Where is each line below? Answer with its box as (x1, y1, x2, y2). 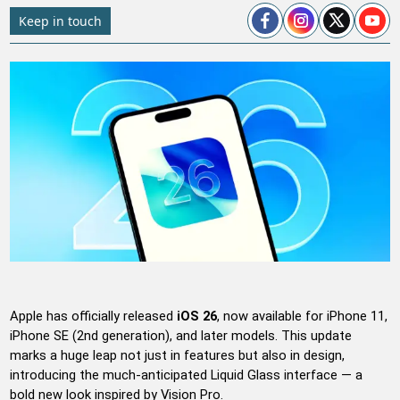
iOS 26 (177, 307, 218, 324)
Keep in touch (19, 12, 103, 29)
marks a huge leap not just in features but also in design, (10, 346, 346, 363)
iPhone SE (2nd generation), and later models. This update (10, 327, 353, 344)
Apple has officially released (10, 307, 178, 324)
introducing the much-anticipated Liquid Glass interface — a (10, 366, 363, 383)
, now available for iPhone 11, (217, 307, 388, 324)
